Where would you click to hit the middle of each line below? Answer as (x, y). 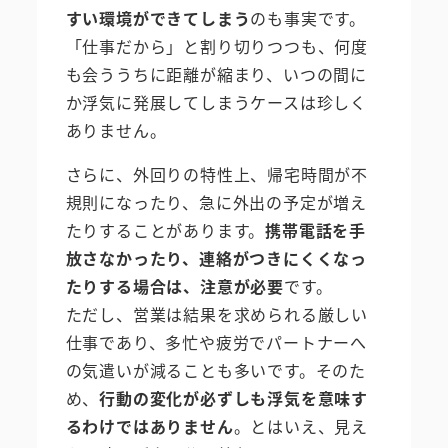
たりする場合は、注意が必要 (174, 285)
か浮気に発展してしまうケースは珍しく (216, 101)
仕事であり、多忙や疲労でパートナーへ (216, 341)
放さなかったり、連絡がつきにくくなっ (216, 257)
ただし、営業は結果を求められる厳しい (216, 313)
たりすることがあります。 (165, 229)
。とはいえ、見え (301, 425)
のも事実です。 (308, 17)
